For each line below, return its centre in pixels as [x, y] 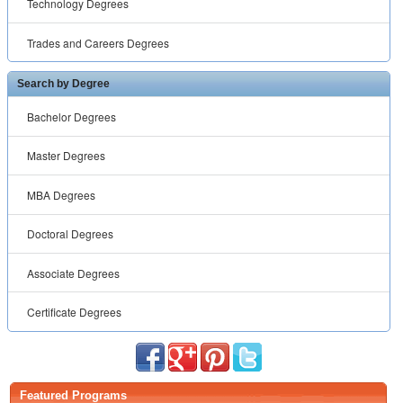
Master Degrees [67, 156]
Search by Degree [63, 84]
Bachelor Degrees [72, 116]
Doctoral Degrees [71, 234]
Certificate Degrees [75, 312]
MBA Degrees [62, 194]
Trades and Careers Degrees [99, 42]
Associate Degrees [74, 273]
